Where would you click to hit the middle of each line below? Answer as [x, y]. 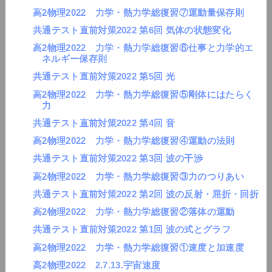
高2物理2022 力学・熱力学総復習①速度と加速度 [138, 247]
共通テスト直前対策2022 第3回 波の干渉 [117, 158]
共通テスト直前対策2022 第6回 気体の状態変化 [131, 30]
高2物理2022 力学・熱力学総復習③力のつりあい [138, 176]
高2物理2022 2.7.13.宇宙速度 [97, 265]
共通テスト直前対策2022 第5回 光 [104, 76]
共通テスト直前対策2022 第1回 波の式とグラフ [131, 229]
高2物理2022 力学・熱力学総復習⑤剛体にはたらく [143, 94]
